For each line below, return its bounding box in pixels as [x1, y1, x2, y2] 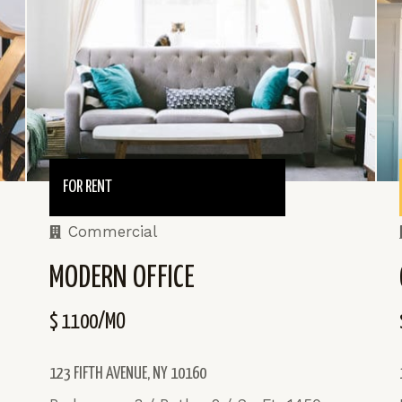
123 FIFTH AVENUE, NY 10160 [48, 364, 206, 382]
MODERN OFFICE [48, 263, 195, 293]
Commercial [67, 222, 157, 240]
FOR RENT [62, 178, 112, 196]
